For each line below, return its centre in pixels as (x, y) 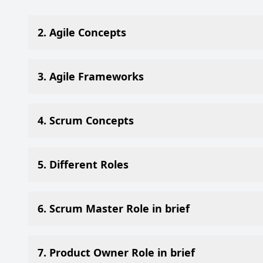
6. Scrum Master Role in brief (114, 208)
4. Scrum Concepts (86, 120)
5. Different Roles (83, 164)
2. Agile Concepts (82, 32)
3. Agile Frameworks (91, 76)
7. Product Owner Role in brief (116, 252)
